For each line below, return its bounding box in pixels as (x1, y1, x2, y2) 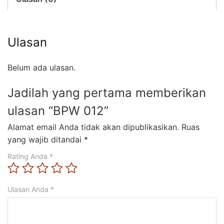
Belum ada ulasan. (7, 62, 75, 73)
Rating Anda (7, 152, 49, 161)
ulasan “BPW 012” (7, 103, 108, 118)
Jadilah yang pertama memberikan (7, 85, 206, 100)
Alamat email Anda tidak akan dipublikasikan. (7, 122, 179, 132)
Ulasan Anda (7, 185, 50, 194)
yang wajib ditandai (7, 134, 84, 145)
